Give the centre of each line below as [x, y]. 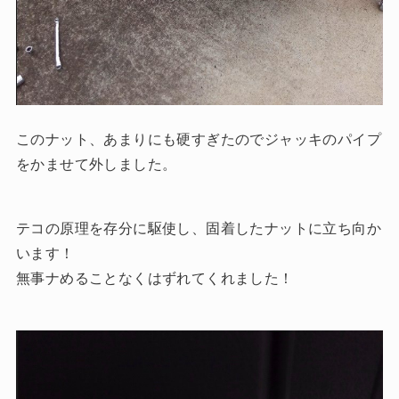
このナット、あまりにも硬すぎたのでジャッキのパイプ [198, 139]
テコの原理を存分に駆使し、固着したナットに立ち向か [198, 228]
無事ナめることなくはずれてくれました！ [155, 278]
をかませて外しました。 [96, 164]
